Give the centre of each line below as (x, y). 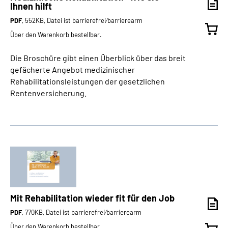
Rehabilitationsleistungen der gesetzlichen (88, 81)
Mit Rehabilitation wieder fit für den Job (92, 198)
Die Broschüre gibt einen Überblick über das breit (98, 58)
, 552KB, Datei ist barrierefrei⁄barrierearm (82, 20)
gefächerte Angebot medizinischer (73, 69)
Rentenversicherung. (48, 93)
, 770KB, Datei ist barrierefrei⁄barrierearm (82, 212)
